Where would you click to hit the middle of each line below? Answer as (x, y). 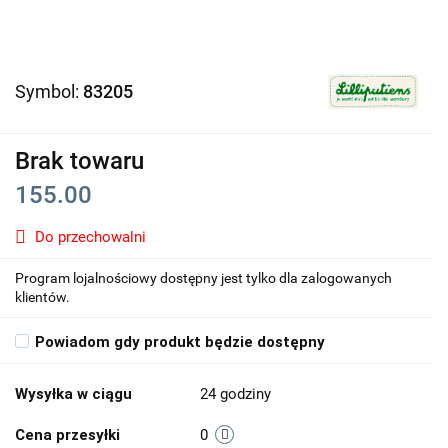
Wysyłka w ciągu (73, 394)
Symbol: (49, 91)
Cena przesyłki (67, 435)
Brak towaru (79, 161)
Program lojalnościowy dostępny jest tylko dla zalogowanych (203, 278)
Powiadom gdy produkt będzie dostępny (180, 342)
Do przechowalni (90, 237)
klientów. (42, 297)
